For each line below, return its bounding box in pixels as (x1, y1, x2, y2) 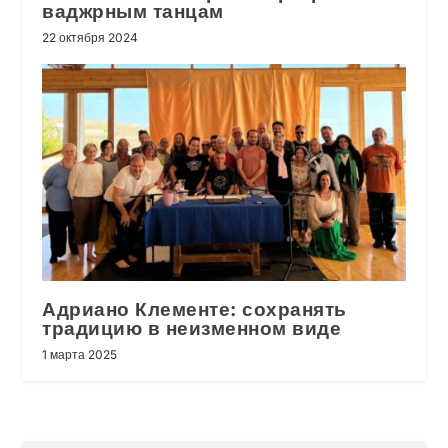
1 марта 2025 (42, 347, 118, 363)
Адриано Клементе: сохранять (42, 298, 347, 322)
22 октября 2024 (42, 29, 139, 45)
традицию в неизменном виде (42, 317, 342, 341)
